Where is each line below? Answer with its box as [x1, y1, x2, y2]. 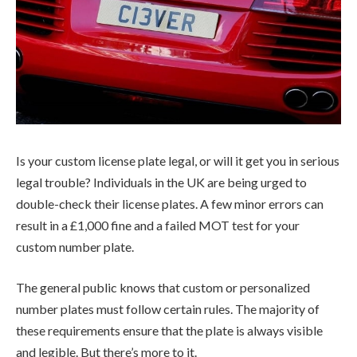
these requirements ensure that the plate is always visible [16, 323, 323, 339]
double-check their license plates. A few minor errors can [16, 195, 324, 211]
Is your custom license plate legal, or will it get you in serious [16, 152, 339, 168]
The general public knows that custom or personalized [16, 280, 310, 296]
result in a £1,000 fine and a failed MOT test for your [16, 217, 300, 233]
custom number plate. [16, 238, 134, 254]
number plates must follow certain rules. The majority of [16, 301, 320, 317]
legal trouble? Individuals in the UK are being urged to [16, 174, 307, 190]
